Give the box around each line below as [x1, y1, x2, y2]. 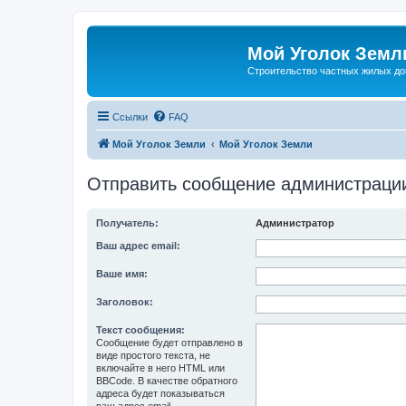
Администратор [256, 217, 334, 228]
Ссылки [112, 111, 148, 122]
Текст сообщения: [96, 324, 185, 335]
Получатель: [96, 217, 159, 228]
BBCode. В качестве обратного [96, 374, 237, 386]
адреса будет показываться [96, 387, 225, 399]
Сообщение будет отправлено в [96, 336, 243, 348]
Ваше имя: [96, 267, 148, 279]
